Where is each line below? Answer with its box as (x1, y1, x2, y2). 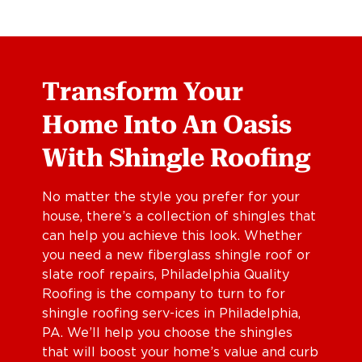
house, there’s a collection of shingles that (41, 209, 316, 223)
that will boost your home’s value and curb (41, 345, 318, 359)
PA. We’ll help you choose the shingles (41, 326, 293, 339)
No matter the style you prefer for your (41, 190, 300, 204)
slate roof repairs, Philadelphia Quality (41, 267, 289, 281)
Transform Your (41, 76, 243, 107)
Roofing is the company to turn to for (41, 287, 285, 301)
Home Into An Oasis (41, 109, 292, 140)
